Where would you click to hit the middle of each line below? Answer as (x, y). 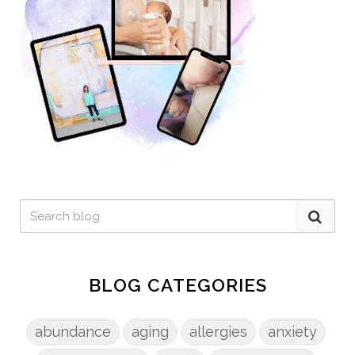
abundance (73, 332)
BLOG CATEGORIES (177, 286)
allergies (218, 332)
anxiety (292, 332)
